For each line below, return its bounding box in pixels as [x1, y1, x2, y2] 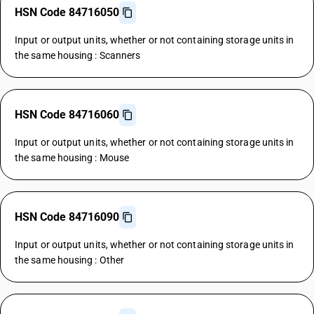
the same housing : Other [15, 254, 125, 266]
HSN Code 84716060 [15, 108, 119, 121]
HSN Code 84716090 [15, 210, 119, 224]
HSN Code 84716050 [15, 6, 119, 19]
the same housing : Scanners [15, 50, 141, 61]
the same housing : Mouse [15, 152, 130, 163]
